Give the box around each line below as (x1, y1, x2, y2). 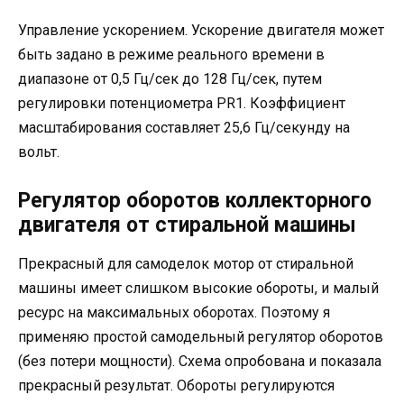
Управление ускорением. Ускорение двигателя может (18, 21, 384, 39)
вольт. (18, 142, 60, 161)
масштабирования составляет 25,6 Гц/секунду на (18, 118, 350, 136)
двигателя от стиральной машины (18, 213, 356, 238)
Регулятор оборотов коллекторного (18, 188, 372, 214)
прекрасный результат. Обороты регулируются (18, 377, 335, 395)
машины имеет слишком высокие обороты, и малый (18, 280, 379, 298)
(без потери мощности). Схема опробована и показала (18, 353, 381, 371)
